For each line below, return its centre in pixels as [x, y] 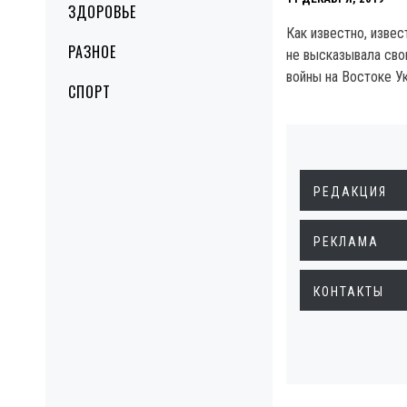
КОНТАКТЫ [349, 292]
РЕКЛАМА [346, 242]
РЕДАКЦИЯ [350, 192]
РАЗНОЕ [92, 52]
